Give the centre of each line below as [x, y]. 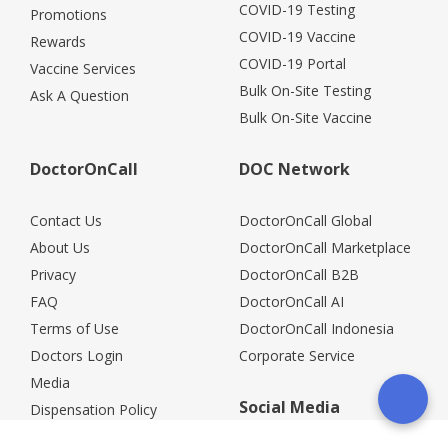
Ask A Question [79, 95]
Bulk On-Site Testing [305, 90]
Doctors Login [76, 355]
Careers [55, 436]
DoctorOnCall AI [291, 301]
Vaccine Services [83, 68]
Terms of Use [74, 328]
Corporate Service [297, 355]
